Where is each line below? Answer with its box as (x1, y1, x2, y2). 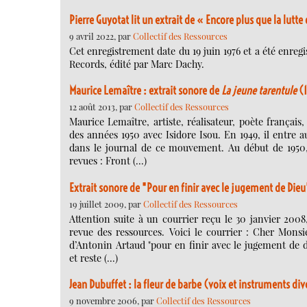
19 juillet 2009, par (69, 197, 143, 210)
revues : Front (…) (69, 154, 147, 168)
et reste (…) (69, 251, 118, 265)
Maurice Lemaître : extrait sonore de (69, 84, 221, 98)
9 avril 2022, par (69, 29, 133, 42)
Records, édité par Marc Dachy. (69, 57, 204, 71)
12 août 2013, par (69, 101, 134, 113)
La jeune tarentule (221, 84, 297, 98)
